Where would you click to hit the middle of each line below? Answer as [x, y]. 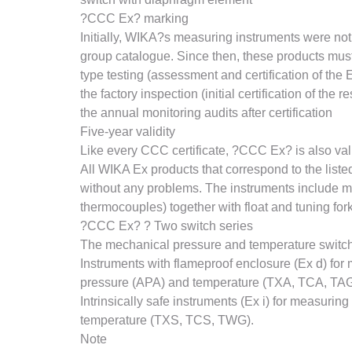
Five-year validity [128, 132]
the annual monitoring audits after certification [206, 113]
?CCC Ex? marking [134, 18]
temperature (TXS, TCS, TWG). [167, 320]
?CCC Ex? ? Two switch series [167, 226]
